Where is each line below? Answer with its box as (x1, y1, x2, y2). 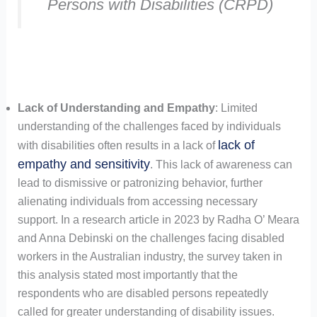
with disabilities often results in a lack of (17, 139, 218, 151)
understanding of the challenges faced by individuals (17, 120, 281, 132)
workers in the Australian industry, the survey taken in (17, 250, 282, 263)
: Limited (214, 101, 258, 114)
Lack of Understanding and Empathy (17, 101, 215, 114)
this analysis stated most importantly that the (17, 268, 238, 281)
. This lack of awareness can (149, 158, 292, 171)
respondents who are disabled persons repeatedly (17, 287, 268, 299)
